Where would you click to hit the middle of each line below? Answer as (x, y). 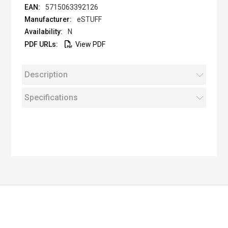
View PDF (90, 44)
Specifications (51, 97)
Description (46, 75)
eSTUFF (89, 19)
